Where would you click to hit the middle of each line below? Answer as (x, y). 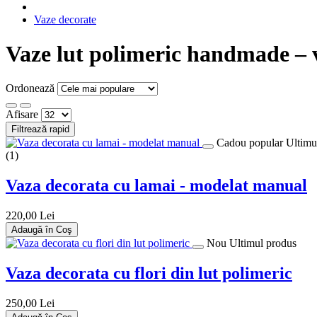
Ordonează (30, 88)
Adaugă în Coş (42, 230)
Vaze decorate (65, 19)
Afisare (22, 115)
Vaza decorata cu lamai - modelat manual (156, 186)
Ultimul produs (263, 243)
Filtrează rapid (40, 129)
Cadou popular (251, 143)
